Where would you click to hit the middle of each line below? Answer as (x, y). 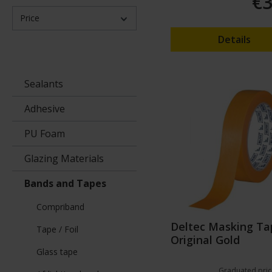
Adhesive (45, 109)
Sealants (44, 84)
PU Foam (45, 134)
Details (235, 40)
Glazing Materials (64, 159)
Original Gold (205, 240)
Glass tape (57, 252)
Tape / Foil (57, 229)
